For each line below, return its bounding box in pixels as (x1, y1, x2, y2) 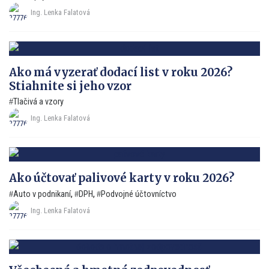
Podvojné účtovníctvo (101, 189, 177, 200)
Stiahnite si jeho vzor (9, 79, 131, 93)
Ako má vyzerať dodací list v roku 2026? (9, 65, 232, 79)
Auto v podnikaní (13, 189, 71, 200)
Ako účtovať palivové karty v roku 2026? (9, 171, 234, 186)
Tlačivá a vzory (13, 97, 64, 107)
